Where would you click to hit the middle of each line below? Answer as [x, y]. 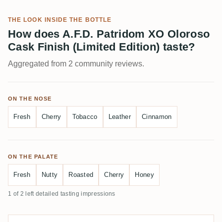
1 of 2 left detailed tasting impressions [62, 194]
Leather [120, 117]
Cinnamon [157, 117]
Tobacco [85, 117]
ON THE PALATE [33, 157]
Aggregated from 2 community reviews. [76, 64]
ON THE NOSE [30, 99]
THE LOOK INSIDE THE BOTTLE [60, 20]
